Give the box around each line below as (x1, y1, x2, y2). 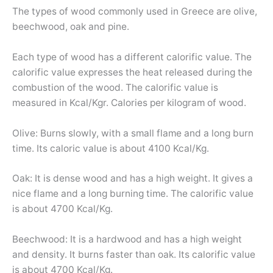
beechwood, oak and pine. (12, 21, 129, 33)
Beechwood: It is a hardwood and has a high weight (12, 233, 242, 246)
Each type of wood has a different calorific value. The (12, 51, 252, 63)
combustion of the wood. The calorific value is (12, 81, 218, 93)
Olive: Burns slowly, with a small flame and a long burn (12, 127, 253, 139)
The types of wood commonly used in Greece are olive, (12, 5, 257, 18)
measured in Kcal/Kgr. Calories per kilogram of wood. (12, 96, 246, 108)
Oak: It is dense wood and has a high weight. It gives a (12, 172, 253, 185)
